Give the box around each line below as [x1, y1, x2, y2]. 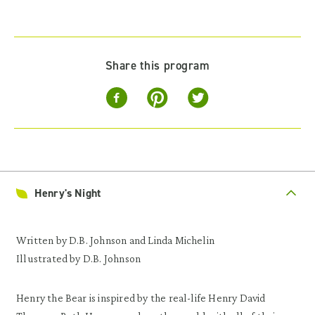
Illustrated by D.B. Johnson [16, 252, 141, 264]
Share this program [105, 57, 210, 73]
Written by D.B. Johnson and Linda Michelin [16, 233, 215, 246]
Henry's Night [34, 185, 101, 200]
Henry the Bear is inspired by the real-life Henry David [16, 291, 266, 304]
